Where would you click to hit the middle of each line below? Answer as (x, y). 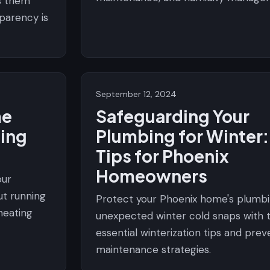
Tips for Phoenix (162, 156)
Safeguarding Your (173, 116)
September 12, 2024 (136, 94)
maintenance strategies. (153, 250)
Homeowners (152, 176)
